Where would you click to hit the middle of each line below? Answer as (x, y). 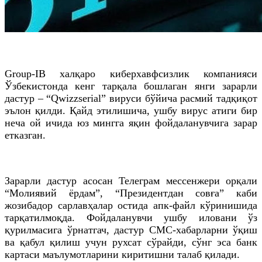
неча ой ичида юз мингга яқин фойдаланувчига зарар (131, 123)
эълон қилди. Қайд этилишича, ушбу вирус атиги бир (131, 110)
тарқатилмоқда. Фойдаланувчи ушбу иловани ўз (131, 217)
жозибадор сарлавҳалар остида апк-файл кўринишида (131, 205)
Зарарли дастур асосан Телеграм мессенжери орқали (131, 180)
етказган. (25, 135)
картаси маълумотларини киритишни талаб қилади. (122, 254)
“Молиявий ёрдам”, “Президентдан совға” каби (131, 193)
